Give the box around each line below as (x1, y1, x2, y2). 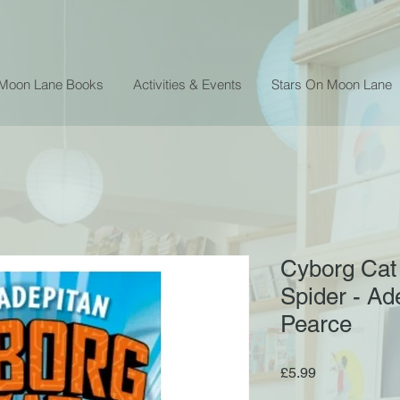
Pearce (280, 310, 352, 337)
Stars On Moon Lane (271, 75, 392, 93)
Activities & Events (133, 75, 242, 93)
